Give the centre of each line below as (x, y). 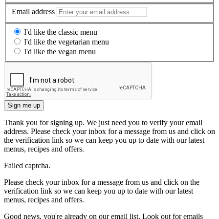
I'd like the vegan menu (60, 51)
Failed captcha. (27, 165)
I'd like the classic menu (61, 32)
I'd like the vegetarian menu (66, 42)
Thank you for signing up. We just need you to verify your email (103, 122)
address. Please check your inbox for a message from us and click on (109, 131)
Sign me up (24, 105)
